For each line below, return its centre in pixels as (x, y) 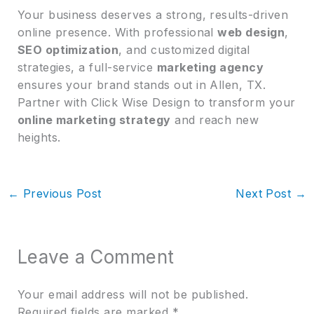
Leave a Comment (96, 257)
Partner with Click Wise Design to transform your (156, 102)
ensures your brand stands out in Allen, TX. (142, 84)
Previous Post (60, 193)
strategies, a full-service (87, 67)
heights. (39, 137)
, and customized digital (184, 49)
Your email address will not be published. (133, 294)
